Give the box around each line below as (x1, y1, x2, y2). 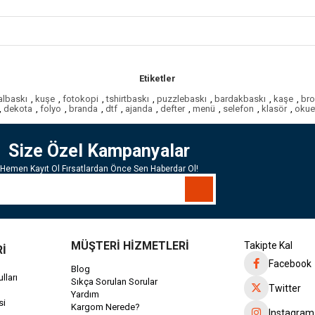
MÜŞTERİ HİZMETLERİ (71, 239, 189, 252)
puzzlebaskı (157, 94, 207, 104)
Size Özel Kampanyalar (8, 141, 190, 161)
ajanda (125, 103, 153, 114)
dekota (4, 103, 32, 114)
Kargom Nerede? (71, 302, 140, 312)
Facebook (269, 257, 311, 269)
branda (69, 103, 98, 114)
